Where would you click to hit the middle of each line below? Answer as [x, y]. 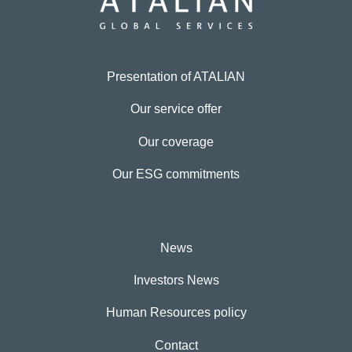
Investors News [176, 280]
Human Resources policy [176, 313]
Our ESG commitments [176, 174]
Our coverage [176, 141]
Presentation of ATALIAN [176, 77]
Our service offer [176, 109]
